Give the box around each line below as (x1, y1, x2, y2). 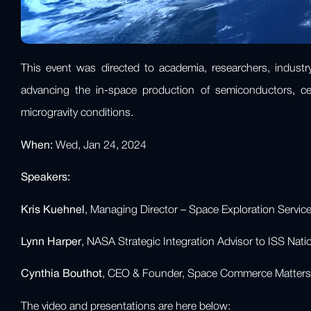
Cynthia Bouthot (21, 269, 102, 280)
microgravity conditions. (21, 108, 139, 119)
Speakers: (21, 173, 70, 183)
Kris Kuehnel (21, 205, 85, 215)
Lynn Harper (21, 237, 81, 247)
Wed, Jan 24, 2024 (53, 140, 146, 151)
